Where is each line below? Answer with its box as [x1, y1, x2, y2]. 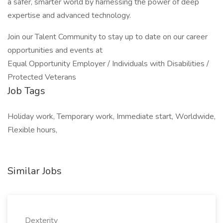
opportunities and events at [7, 45, 103, 56]
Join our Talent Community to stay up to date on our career [7, 31, 208, 42]
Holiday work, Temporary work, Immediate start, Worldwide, [7, 111, 216, 122]
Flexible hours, [7, 124, 57, 135]
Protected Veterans [7, 72, 76, 83]
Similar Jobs [7, 164, 62, 178]
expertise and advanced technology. [7, 10, 131, 21]
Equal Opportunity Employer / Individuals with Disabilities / [7, 58, 209, 69]
